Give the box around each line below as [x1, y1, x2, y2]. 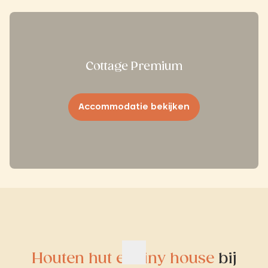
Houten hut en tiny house [31, 252, 218, 267]
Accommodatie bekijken [78, 103, 190, 112]
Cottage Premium [86, 62, 182, 73]
